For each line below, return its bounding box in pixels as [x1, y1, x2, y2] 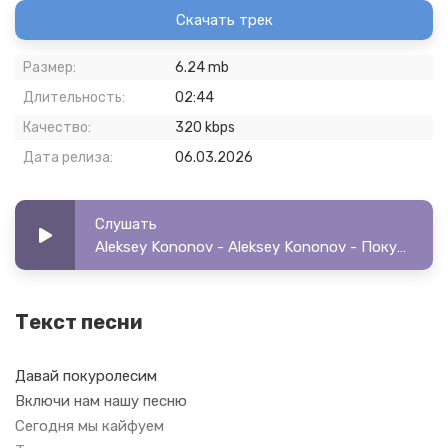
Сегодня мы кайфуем [15, 417, 164, 435]
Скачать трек [175, 11, 273, 29]
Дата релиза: [23, 149, 113, 166]
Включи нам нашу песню [15, 392, 187, 410]
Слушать [95, 215, 157, 233]
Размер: [23, 59, 76, 76]
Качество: [23, 119, 91, 136]
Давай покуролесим [15, 367, 157, 385]
